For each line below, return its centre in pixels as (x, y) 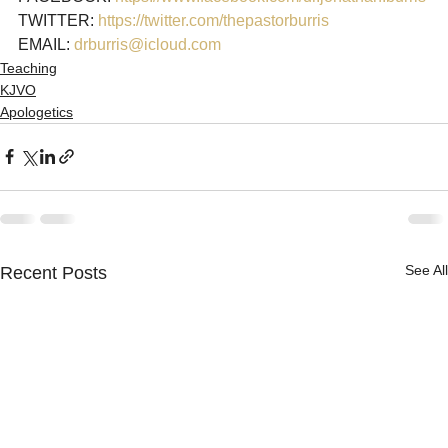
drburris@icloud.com (147, 44)
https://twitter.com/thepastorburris (213, 20)
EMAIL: (46, 44)
